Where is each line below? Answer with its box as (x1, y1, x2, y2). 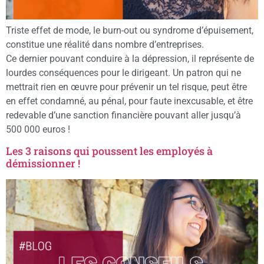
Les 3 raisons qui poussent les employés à (6, 144, 213, 159)
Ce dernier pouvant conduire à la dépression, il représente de (6, 53, 254, 65)
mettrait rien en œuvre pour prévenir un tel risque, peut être (6, 81, 247, 93)
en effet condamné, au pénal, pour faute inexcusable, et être (6, 95, 253, 107)
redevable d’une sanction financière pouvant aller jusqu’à (6, 110, 241, 121)
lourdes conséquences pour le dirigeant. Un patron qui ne (6, 67, 241, 79)
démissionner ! (6, 156, 80, 171)
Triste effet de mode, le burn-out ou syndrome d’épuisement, (6, 25, 253, 37)
